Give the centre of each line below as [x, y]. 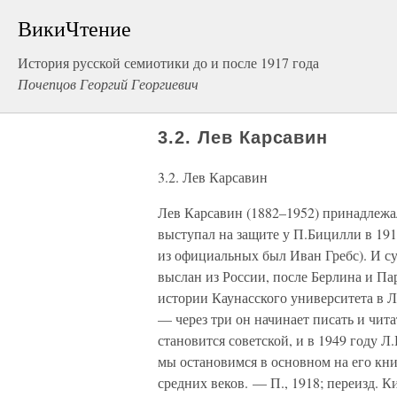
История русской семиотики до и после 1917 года [168, 62]
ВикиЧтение [74, 28]
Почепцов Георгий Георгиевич [108, 84]
